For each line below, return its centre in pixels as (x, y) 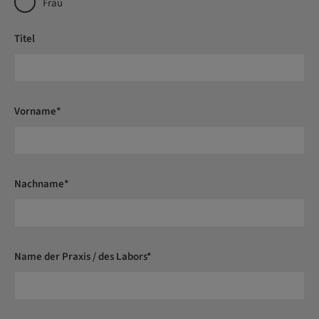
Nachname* (42, 184)
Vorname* (38, 111)
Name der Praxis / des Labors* (83, 256)
